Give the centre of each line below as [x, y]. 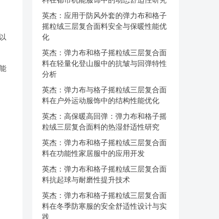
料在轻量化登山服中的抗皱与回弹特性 [104, 63]
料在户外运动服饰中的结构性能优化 [101, 100]
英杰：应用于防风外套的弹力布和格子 [104, 15]
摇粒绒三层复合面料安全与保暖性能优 [104, 26]
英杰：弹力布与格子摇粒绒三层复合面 [104, 90]
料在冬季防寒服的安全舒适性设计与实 [104, 206]
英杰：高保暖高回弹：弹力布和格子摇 [104, 116]
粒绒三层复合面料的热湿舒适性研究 [101, 127]
